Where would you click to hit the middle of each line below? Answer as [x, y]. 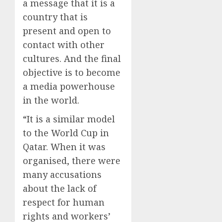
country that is [55, 17]
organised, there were [72, 160]
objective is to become [72, 72]
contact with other [64, 44]
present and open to [67, 30]
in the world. [51, 100]
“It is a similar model [69, 119]
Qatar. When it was [64, 146]
